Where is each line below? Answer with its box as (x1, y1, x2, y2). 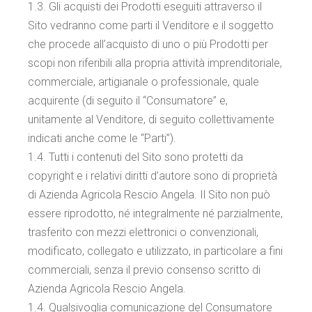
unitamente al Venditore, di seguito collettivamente (28, 113, 275, 126)
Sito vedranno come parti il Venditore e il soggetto (28, 19, 274, 32)
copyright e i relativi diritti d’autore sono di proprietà (28, 169, 278, 182)
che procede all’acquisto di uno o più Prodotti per (28, 38, 269, 51)
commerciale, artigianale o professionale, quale (28, 75, 260, 88)
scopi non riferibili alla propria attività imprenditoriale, (28, 56, 283, 70)
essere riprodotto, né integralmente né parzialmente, (28, 207, 283, 220)
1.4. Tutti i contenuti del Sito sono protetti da (28, 150, 244, 164)
